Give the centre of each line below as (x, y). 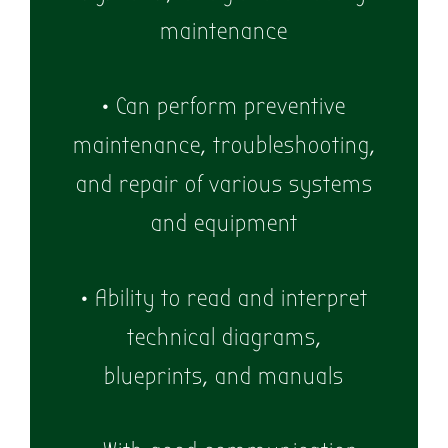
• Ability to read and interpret (224, 298)
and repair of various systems (224, 184)
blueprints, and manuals (224, 376)
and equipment (224, 223)
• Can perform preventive (224, 106)
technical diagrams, (224, 337)
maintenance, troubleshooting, (224, 145)
